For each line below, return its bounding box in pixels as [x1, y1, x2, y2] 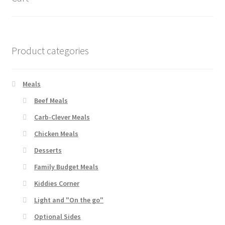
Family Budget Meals [34, 162, 98, 171]
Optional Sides [34, 211, 81, 221]
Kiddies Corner [34, 178, 79, 188]
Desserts [34, 145, 62, 155]
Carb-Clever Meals [34, 112, 90, 122]
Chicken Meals [34, 129, 78, 138]
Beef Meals [34, 95, 68, 105]
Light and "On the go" [34, 195, 103, 204]
